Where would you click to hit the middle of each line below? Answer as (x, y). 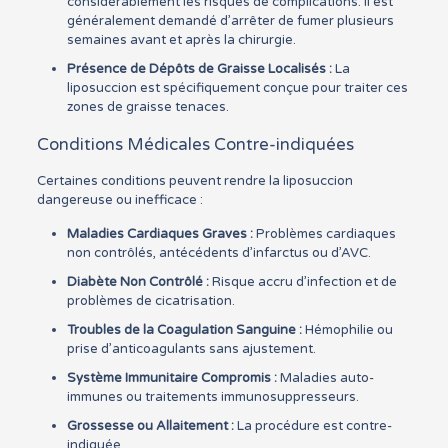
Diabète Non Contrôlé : (137, 282)
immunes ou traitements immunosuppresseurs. (212, 397)
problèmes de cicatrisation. (150, 301)
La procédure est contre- (312, 426)
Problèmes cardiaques (324, 234)
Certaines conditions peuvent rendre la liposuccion (194, 181)
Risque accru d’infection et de (302, 282)
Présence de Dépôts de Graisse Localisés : (199, 69)
